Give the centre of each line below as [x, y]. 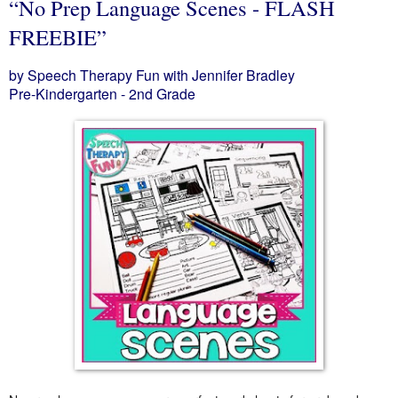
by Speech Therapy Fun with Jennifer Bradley [152, 74]
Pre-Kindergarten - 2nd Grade [102, 93]
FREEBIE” [58, 37]
